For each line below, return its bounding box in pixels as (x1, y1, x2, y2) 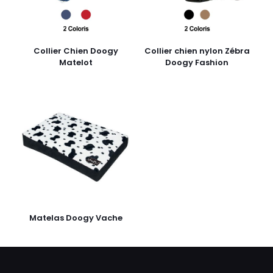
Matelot (59, 56, 93, 68)
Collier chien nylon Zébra (144, 44, 250, 57)
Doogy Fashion (165, 56, 229, 68)
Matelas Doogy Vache (29, 212, 123, 224)
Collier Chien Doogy (34, 44, 119, 57)
